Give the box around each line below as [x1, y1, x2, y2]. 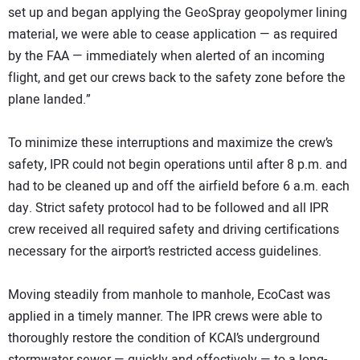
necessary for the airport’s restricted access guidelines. [8, 242, 321, 262]
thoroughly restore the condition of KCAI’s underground [8, 329, 320, 349]
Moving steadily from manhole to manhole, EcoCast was [8, 285, 330, 305]
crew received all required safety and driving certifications [8, 220, 339, 240]
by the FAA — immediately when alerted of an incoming [8, 47, 325, 67]
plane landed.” [8, 90, 91, 110]
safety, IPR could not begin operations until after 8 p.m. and [8, 155, 347, 175]
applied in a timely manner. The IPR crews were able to [8, 307, 322, 327]
